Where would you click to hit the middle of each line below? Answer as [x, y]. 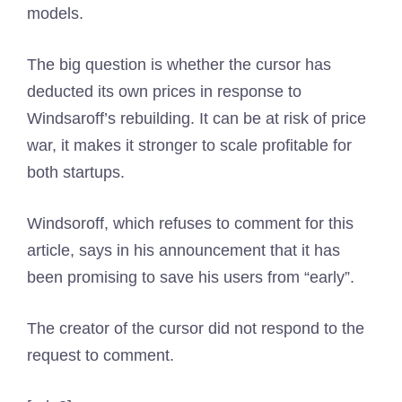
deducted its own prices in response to [164, 92]
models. [55, 13]
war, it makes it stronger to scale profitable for [189, 145]
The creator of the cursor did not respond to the [196, 328]
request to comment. [100, 355]
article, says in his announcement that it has [184, 250]
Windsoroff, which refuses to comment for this [190, 223]
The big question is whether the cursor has [179, 65]
